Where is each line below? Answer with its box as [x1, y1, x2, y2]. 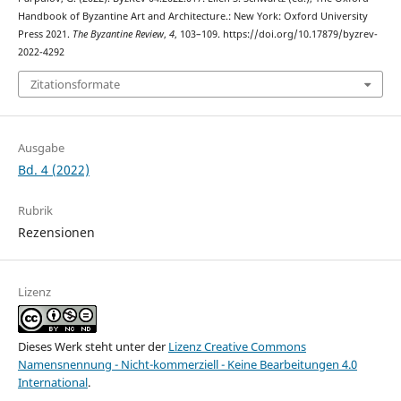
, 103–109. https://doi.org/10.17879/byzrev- [174, 28, 378, 41]
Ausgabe [17, 139, 64, 156]
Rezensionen [17, 223, 95, 241]
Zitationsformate [30, 75, 120, 92]
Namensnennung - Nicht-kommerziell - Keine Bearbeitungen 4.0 [17, 355, 357, 372]
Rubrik [17, 201, 53, 218]
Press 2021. [17, 28, 73, 41]
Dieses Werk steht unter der [17, 337, 168, 354]
